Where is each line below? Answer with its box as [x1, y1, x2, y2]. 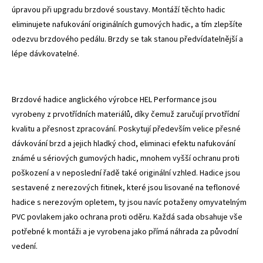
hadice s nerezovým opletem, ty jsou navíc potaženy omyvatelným [12, 196, 247, 208]
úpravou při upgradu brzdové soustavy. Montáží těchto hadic [12, 4, 225, 16]
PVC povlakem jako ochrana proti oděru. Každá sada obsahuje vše [12, 211, 242, 223]
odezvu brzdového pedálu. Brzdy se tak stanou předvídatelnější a [12, 33, 243, 45]
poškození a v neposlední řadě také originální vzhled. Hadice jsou [12, 167, 240, 179]
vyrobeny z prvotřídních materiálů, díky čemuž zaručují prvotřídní [12, 108, 240, 120]
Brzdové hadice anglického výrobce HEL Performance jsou [12, 93, 217, 106]
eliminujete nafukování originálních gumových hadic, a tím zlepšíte [12, 18, 242, 31]
